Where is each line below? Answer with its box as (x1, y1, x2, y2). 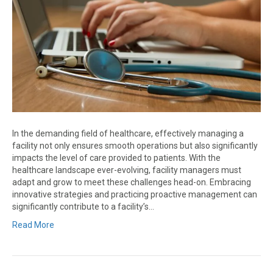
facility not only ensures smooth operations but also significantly (12, 141, 258, 151)
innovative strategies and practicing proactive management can (12, 190, 257, 200)
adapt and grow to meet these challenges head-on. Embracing (12, 177, 251, 188)
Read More (12, 220, 54, 230)
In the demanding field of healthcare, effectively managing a (12, 129, 244, 139)
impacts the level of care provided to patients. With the (12, 153, 221, 163)
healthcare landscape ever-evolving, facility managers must (12, 165, 241, 175)
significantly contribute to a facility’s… (12, 202, 154, 212)
